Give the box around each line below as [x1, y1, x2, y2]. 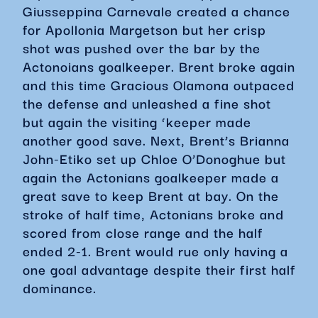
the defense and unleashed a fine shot [23, 92, 271, 114]
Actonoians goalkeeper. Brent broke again [23, 55, 295, 77]
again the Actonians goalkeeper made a [23, 166, 279, 187]
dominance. [23, 277, 97, 298]
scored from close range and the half [23, 221, 263, 243]
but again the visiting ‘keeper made [23, 111, 251, 132]
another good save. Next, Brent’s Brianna [23, 129, 290, 150]
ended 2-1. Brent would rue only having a [23, 240, 288, 261]
